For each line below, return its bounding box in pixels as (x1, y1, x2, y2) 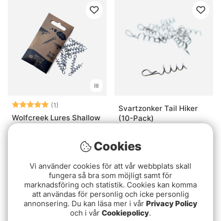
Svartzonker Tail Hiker (118, 104, 198, 113)
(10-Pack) (118, 113, 154, 123)
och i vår (70, 208, 102, 218)
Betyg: (12, 100, 36, 110)
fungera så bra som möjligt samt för (49, 171, 172, 180)
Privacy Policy (146, 199, 197, 208)
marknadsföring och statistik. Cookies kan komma (24, 180, 197, 189)
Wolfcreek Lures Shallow (12, 113, 100, 123)
